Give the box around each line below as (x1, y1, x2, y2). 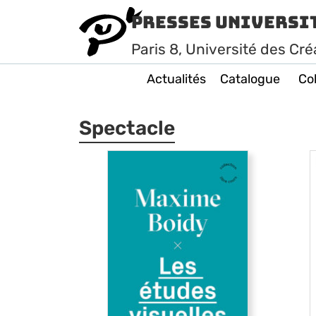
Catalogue (220, 71, 280, 87)
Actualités (147, 71, 206, 87)
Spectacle (79, 116, 175, 140)
